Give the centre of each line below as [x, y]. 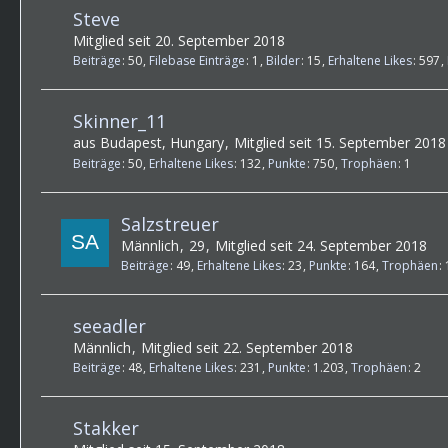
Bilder [283, 61]
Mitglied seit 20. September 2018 [179, 40]
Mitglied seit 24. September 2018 [321, 245]
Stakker [106, 428]
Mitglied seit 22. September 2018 [247, 347]
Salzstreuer [170, 223]
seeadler [109, 325]
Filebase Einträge [197, 61]
